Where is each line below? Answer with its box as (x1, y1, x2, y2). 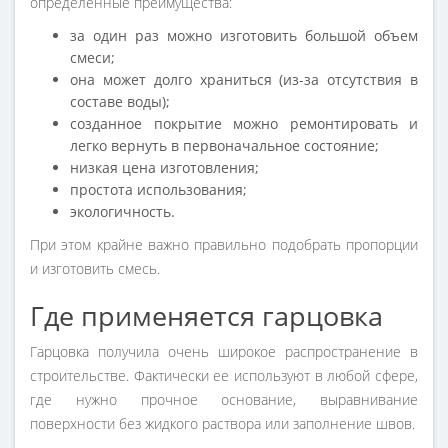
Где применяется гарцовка (30, 297, 383, 335)
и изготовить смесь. (30, 259, 160, 279)
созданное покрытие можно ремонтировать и (70, 114, 418, 134)
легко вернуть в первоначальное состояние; (70, 136, 379, 156)
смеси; (70, 48, 115, 68)
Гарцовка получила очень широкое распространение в (30, 342, 418, 362)
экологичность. (70, 202, 175, 222)
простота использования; (70, 180, 247, 200)
